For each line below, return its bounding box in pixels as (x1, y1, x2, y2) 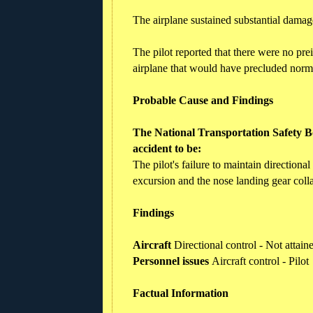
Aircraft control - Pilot (212, 254, 309, 267)
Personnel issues (133, 254, 212, 267)
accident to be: (133, 142, 201, 154)
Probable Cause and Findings (133, 94, 273, 106)
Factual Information (133, 286, 228, 299)
